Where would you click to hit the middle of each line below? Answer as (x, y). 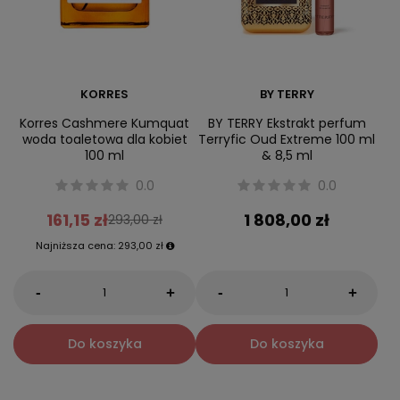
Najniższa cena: (76, 245)
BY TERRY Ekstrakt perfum (287, 124)
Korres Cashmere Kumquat (104, 124)
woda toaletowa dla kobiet (104, 140)
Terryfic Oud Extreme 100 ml (287, 140)
